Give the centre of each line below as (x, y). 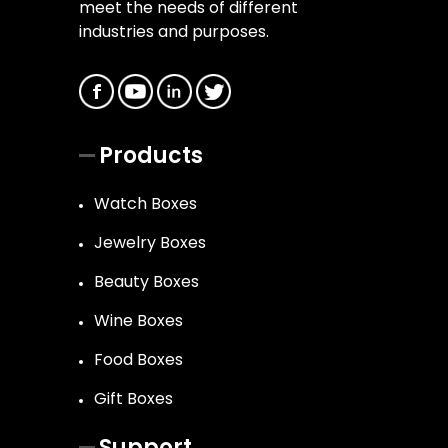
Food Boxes (138, 360)
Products (151, 156)
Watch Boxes (145, 204)
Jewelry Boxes (150, 243)
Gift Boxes (133, 399)
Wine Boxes (138, 321)
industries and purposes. (174, 32)
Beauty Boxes (146, 282)
